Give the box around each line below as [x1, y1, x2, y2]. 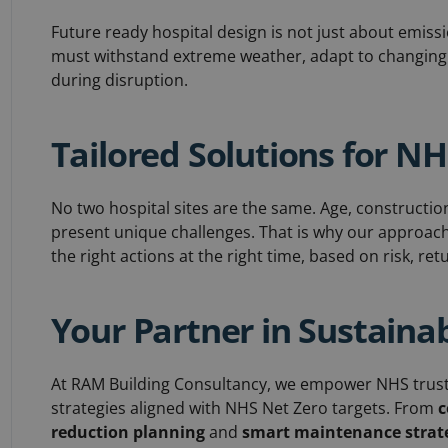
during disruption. [50, 69, 188, 91]
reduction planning [50, 421, 205, 443]
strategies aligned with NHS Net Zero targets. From [50, 397, 438, 419]
